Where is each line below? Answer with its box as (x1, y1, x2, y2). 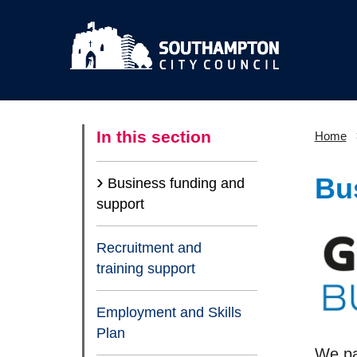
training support (96, 260, 195, 277)
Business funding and (108, 175, 245, 191)
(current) (143, 194, 198, 211)
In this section (96, 127, 211, 146)
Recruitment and (96, 239, 202, 256)
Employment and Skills (96, 304, 241, 320)
